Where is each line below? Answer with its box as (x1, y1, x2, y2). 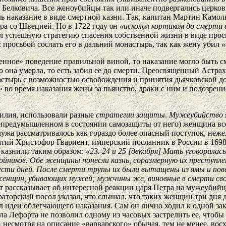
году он (92, 21, 120, 30)
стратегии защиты (96, 110, 165, 119)
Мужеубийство (169, 110, 225, 119)
